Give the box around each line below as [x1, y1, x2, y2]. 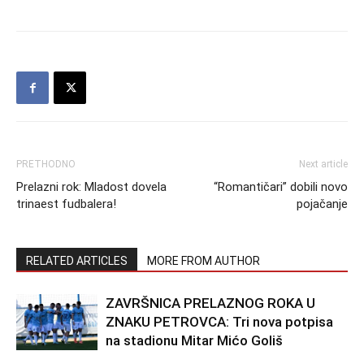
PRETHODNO [16, 158, 76, 170]
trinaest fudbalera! [16, 197, 116, 211]
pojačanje [297, 197, 348, 211]
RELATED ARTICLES [26, 254, 128, 267]
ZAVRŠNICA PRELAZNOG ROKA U [106, 295, 315, 311]
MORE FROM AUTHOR [147, 254, 260, 267]
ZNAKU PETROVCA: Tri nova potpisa [106, 314, 333, 330]
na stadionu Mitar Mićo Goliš [106, 332, 283, 349]
